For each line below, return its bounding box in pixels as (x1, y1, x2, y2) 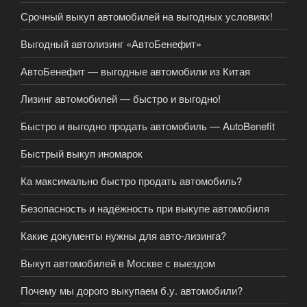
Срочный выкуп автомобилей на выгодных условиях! (21, 8, 273, 23)
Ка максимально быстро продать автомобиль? (21, 173, 242, 188)
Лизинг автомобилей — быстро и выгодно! (21, 90, 221, 106)
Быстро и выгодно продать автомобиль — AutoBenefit (21, 118, 275, 133)
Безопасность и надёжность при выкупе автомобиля (21, 200, 269, 215)
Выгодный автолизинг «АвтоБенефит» (21, 36, 201, 51)
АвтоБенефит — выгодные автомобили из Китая (21, 63, 250, 78)
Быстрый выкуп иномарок (21, 145, 143, 160)
